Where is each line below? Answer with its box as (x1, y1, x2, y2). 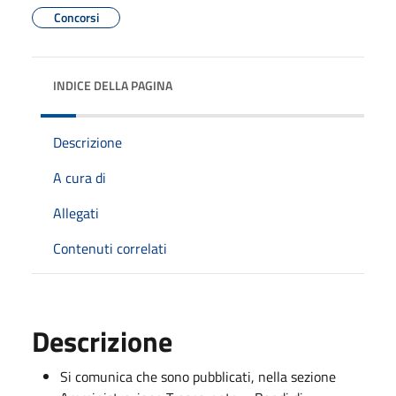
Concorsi (53, 7, 99, 27)
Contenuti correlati (53, 237, 167, 259)
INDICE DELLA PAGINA (53, 75, 172, 95)
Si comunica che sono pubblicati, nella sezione (60, 365, 336, 387)
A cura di (53, 166, 106, 188)
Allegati (53, 202, 99, 224)
